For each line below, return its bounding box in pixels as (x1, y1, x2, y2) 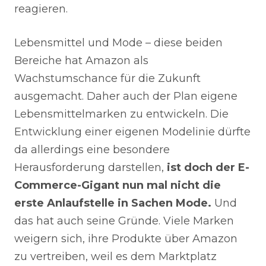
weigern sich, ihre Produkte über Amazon (14, 232, 237, 245)
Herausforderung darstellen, (14, 160, 164, 174)
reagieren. (14, 2, 68, 15)
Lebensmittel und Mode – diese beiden (14, 36, 223, 49)
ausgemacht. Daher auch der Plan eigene (14, 89, 237, 103)
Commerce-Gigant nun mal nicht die (14, 178, 221, 192)
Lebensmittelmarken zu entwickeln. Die (14, 107, 229, 121)
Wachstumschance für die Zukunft (14, 71, 201, 85)
